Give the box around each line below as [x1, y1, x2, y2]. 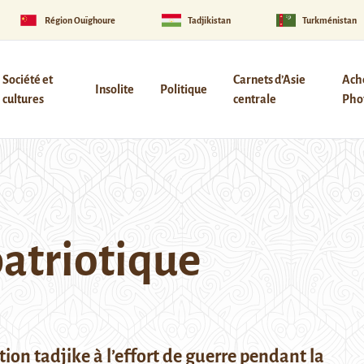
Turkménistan [302, 15, 357, 25]
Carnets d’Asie [232, 73, 305, 86]
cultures [2, 93, 44, 106]
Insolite [94, 83, 134, 96]
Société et [2, 73, 53, 86]
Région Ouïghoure [45, 15, 116, 25]
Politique [159, 83, 207, 96]
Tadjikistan [187, 15, 231, 25]
